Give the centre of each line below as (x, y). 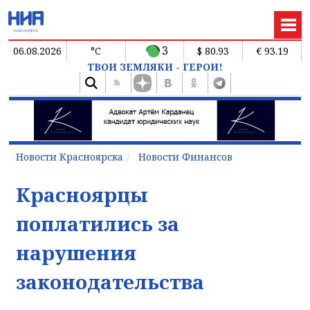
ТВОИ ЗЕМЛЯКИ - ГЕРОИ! (155, 66)
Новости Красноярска (70, 156)
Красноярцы (82, 194)
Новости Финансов (185, 156)
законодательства (110, 281)
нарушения (76, 252)
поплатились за (98, 223)
